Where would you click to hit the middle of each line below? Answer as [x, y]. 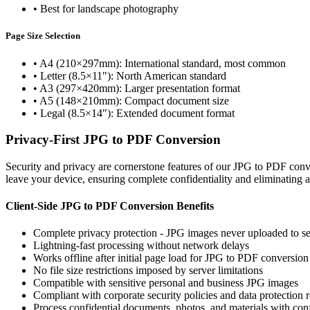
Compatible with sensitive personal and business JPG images [166, 283]
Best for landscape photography [109, 9]
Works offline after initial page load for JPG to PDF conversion [171, 258]
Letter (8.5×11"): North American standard [133, 75]
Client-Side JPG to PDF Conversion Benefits [110, 206]
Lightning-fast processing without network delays [141, 246]
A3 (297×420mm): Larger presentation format [140, 88]
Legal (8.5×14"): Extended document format [137, 113]
